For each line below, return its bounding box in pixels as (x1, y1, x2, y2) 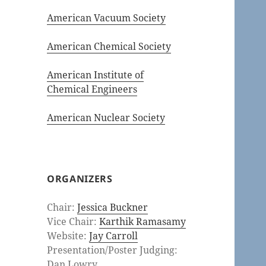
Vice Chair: (47, 215, 100, 229)
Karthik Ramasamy (99, 215, 186, 229)
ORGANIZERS (47, 172, 113, 186)
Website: (47, 229, 90, 243)
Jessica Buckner (77, 201, 148, 214)
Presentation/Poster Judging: (47, 243, 178, 257)
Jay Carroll (89, 229, 138, 243)
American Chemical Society (47, 40, 172, 53)
